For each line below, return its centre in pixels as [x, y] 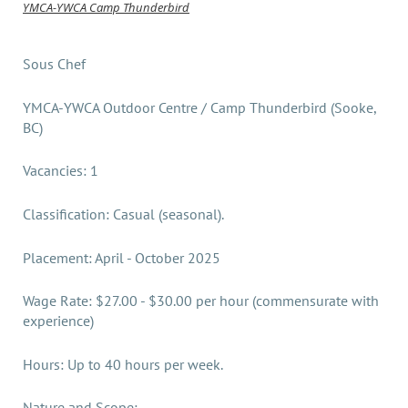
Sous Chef [54, 64]
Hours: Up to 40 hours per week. [123, 364]
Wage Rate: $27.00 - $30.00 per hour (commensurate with [201, 301]
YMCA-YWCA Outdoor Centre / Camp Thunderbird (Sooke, [199, 107]
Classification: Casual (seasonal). [123, 214]
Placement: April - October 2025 [122, 257]
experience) [58, 321]
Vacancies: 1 [61, 171]
